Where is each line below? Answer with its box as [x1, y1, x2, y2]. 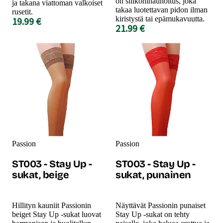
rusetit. [12, 7, 33, 16]
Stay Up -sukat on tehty [115, 210, 190, 219]
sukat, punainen [115, 168, 191, 181]
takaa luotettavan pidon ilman [115, 5, 208, 14]
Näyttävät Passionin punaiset [115, 201, 206, 210]
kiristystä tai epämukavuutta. [115, 14, 205, 23]
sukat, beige [12, 168, 69, 181]
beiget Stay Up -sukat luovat [12, 210, 101, 219]
